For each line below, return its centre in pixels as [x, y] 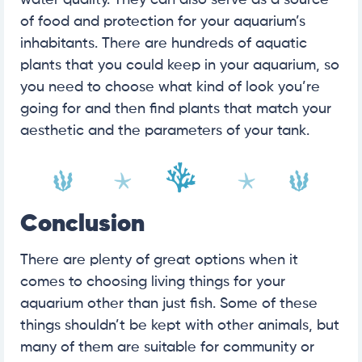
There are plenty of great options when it [159, 261]
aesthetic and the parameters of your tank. [165, 130]
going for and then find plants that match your [176, 109]
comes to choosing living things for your [153, 282]
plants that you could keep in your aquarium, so [180, 65]
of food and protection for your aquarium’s [163, 21]
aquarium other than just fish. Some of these [169, 304]
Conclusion [82, 225]
